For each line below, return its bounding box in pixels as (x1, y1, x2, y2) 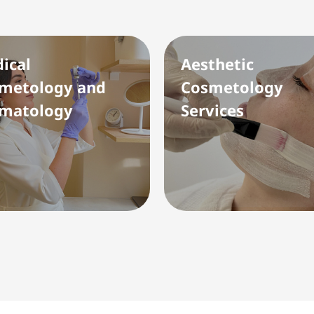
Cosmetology (181, 76, 283, 97)
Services (181, 100, 244, 121)
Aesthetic (181, 53, 254, 74)
